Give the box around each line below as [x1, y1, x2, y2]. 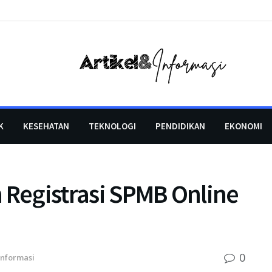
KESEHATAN [23, 120, 69, 132]
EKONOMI [225, 120, 262, 132]
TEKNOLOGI [89, 120, 136, 132]
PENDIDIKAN [155, 120, 205, 132]
